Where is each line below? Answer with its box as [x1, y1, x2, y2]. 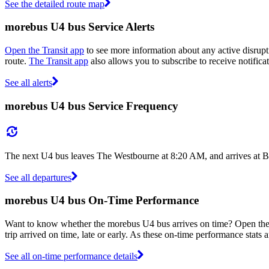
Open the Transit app [5, 45, 84, 56]
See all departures [5, 172, 71, 183]
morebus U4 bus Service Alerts [5, 20, 154, 34]
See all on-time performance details [5, 250, 138, 261]
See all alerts [5, 77, 52, 88]
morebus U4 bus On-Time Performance [5, 194, 199, 207]
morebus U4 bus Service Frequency [5, 99, 178, 112]
